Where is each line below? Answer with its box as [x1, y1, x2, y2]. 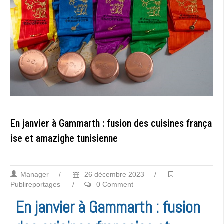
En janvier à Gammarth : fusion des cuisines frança [10, 117, 212, 129]
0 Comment [96, 180, 133, 188]
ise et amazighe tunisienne [10, 132, 118, 144]
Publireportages [10, 180, 60, 188]
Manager [20, 170, 49, 178]
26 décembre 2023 [82, 170, 144, 178]
